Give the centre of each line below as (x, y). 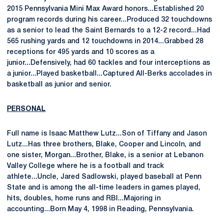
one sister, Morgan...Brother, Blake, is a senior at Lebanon (105, 155)
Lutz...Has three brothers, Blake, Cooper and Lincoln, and (104, 145)
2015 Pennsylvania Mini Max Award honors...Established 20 (105, 9)
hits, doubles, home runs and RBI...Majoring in (84, 199)
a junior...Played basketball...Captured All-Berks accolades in (109, 74)
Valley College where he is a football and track (85, 166)
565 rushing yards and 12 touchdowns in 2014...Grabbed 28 (105, 41)
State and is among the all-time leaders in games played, (104, 188)
